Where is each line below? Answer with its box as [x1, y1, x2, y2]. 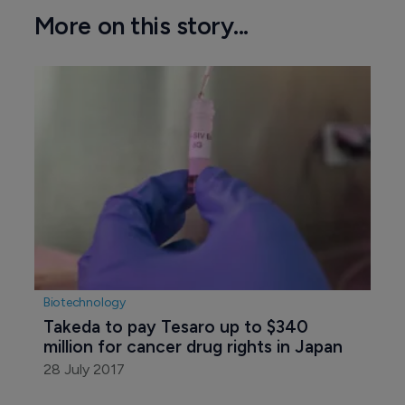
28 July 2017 [42, 361, 125, 379]
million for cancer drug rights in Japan [42, 336, 343, 358]
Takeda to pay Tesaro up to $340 [42, 316, 313, 338]
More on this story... [33, 11, 249, 42]
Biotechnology [42, 295, 126, 311]
